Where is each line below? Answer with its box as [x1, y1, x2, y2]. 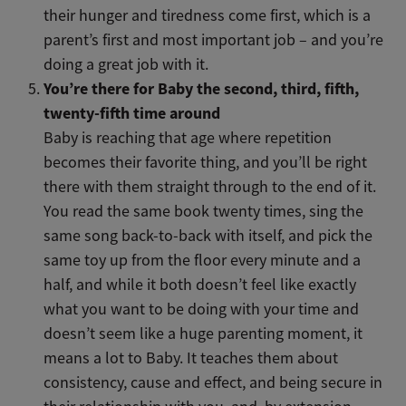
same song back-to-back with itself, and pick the [43, 225, 373, 246]
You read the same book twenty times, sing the [43, 200, 364, 221]
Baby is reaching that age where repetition [43, 127, 333, 148]
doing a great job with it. [43, 53, 209, 74]
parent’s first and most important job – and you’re [43, 29, 384, 50]
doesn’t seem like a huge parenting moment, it [43, 323, 363, 343]
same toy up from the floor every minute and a [43, 249, 362, 270]
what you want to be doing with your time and [43, 298, 360, 319]
